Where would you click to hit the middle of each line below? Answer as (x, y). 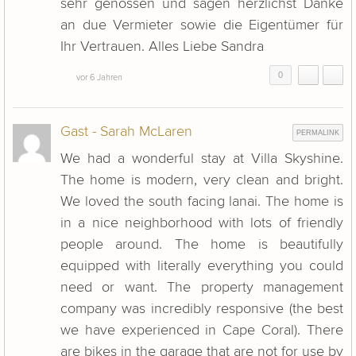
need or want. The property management (202, 288)
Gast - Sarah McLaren (126, 132)
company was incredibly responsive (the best (202, 309)
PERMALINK (318, 133)
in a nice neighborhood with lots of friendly (202, 223)
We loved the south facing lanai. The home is (202, 202)
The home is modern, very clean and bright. (202, 180)
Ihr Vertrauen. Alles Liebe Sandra (162, 47)
